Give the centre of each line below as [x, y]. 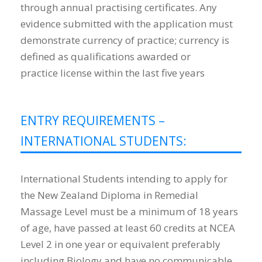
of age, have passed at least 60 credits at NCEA [128, 228]
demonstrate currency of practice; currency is [125, 40]
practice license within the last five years [113, 73]
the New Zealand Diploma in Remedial [109, 195]
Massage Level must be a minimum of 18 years [129, 212]
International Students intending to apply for [124, 179]
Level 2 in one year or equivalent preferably [120, 244]
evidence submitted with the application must [127, 24]
